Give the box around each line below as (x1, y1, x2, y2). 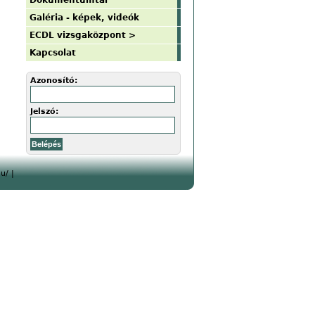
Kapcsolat (30, 48, 76, 58)
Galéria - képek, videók (30, 13, 139, 22)
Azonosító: (30, 76, 77, 85)
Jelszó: (30, 107, 58, 116)
